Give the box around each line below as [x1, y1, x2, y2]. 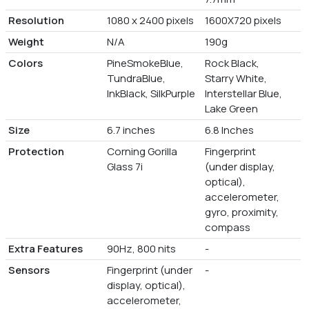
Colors [8, 56, 43, 70]
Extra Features [8, 241, 83, 256]
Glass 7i [106, 159, 143, 174]
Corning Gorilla [106, 144, 177, 159]
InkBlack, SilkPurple [106, 86, 195, 101]
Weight [8, 34, 44, 49]
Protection [8, 144, 64, 159]
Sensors [8, 263, 50, 277]
